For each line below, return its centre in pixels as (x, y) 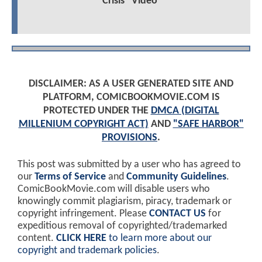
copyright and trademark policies (87, 250)
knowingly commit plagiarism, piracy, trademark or (125, 201)
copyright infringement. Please (83, 213)
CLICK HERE (81, 238)
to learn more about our (159, 238)
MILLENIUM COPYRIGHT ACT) (83, 124)
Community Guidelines (176, 177)
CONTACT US (177, 213)
